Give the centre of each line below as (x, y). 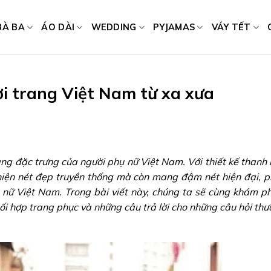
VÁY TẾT (231, 27)
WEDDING (114, 27)
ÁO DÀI (58, 27)
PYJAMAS (174, 27)
